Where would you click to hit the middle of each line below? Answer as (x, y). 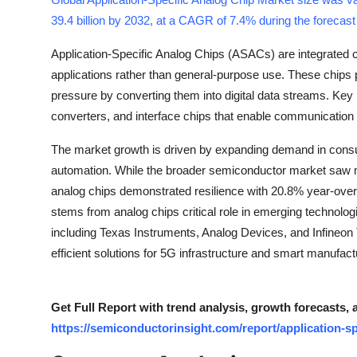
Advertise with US (67, 97)
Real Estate (46, 292)
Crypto (33, 136)
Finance (35, 214)
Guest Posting (54, 58)
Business (38, 175)
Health (31, 19)
